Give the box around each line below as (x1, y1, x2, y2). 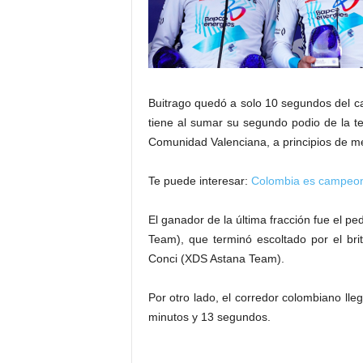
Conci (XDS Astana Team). (147, 252, 284, 265)
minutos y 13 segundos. (147, 310, 271, 323)
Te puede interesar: (147, 174, 251, 187)
